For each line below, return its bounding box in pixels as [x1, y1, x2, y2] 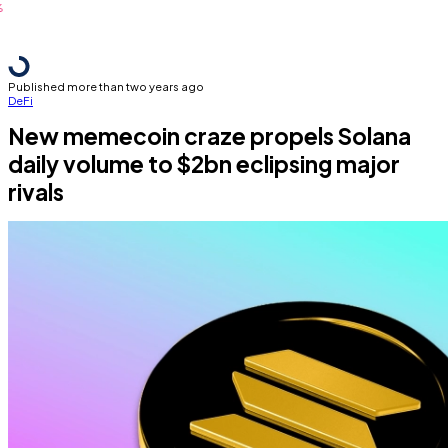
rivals [8, 178, 64, 206]
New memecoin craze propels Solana [8, 122, 411, 150]
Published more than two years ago [8, 79, 204, 93]
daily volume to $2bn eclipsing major [8, 150, 400, 178]
